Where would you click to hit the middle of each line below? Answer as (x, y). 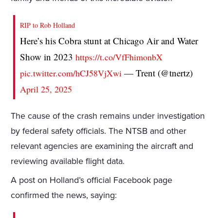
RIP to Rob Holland (48, 25)
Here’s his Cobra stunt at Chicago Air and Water (109, 41)
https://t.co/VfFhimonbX (119, 57)
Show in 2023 (48, 57)
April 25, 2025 (46, 89)
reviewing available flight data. (68, 161)
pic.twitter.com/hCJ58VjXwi (71, 73)
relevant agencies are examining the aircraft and (102, 146)
